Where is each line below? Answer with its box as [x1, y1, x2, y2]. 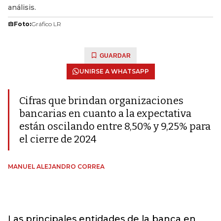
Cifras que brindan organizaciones [19, 95, 184, 107]
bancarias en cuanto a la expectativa [19, 108, 191, 119]
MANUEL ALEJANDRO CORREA [8, 163, 105, 170]
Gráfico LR [31, 20, 61, 28]
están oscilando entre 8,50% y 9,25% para [19, 120, 211, 132]
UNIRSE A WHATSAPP [79, 68, 149, 75]
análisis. [8, 3, 36, 12]
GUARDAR [100, 52, 131, 59]
